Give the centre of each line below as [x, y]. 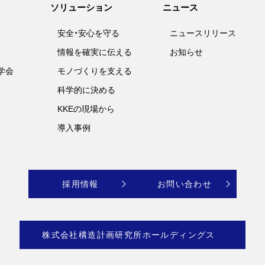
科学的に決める [87, 90]
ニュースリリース [203, 33]
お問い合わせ [185, 184]
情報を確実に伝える [95, 52]
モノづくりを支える [95, 71]
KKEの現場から [86, 109]
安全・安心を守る [89, 33]
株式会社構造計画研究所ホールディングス [129, 235]
